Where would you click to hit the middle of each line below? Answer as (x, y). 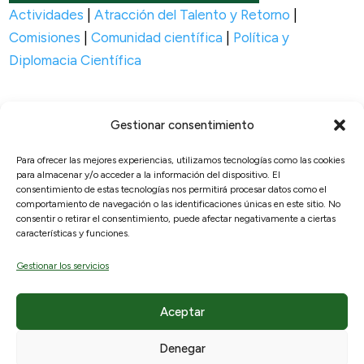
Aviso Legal (216, 259)
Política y (262, 37)
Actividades (47, 14)
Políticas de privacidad (250, 282)
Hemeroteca (75, 304)
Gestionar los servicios (63, 266)
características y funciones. (73, 233)
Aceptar (182, 312)
